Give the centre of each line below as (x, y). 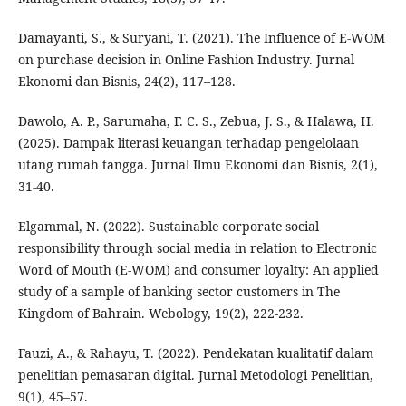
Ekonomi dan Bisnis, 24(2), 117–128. (126, 82)
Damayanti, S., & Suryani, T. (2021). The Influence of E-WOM (201, 38)
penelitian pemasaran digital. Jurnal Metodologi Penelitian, (195, 375)
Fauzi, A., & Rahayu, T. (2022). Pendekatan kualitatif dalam (195, 353)
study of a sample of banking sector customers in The (179, 292)
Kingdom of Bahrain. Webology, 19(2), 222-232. (160, 314)
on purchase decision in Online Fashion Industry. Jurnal (186, 60)
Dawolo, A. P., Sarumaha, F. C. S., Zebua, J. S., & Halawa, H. (196, 121)
